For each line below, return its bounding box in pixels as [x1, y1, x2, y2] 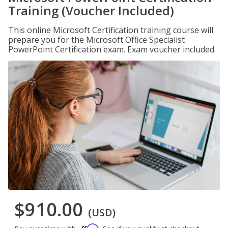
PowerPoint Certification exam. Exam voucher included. [8, 44, 216, 55]
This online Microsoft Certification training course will [8, 24, 213, 36]
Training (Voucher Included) [8, 2, 174, 19]
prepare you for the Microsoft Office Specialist [8, 34, 185, 45]
